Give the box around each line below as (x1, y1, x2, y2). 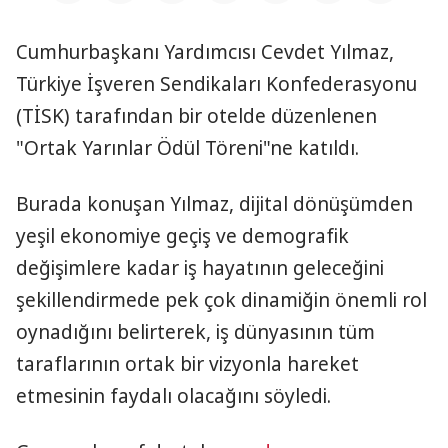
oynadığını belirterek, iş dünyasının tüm (16, 319, 375, 345)
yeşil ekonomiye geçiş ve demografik (16, 223, 349, 249)
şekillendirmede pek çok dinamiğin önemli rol (16, 287, 427, 313)
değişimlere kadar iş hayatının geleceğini (16, 255, 384, 281)
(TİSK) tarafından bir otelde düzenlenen (16, 103, 377, 129)
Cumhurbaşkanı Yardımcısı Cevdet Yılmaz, (16, 39, 394, 65)
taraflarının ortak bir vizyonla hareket (16, 351, 359, 377)
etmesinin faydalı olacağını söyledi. (16, 383, 331, 409)
